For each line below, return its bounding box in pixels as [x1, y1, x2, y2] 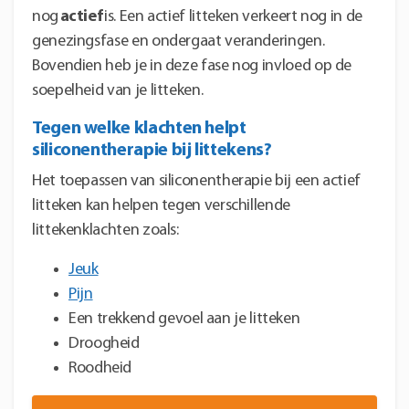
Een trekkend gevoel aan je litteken [68, 309, 300, 328]
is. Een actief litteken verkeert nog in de [104, 7, 362, 26]
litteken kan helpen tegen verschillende [32, 196, 290, 215]
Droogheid [68, 334, 140, 352]
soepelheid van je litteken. [32, 81, 204, 100]
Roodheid [68, 359, 132, 377]
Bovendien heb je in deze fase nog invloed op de [32, 57, 352, 75]
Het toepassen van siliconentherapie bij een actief [32, 172, 362, 190]
